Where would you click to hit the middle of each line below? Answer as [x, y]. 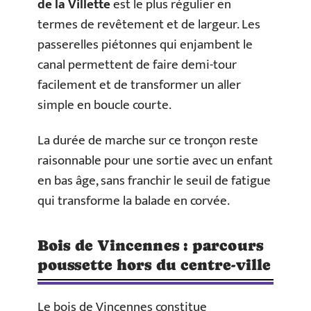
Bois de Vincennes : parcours [150, 246]
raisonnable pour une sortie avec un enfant [155, 161]
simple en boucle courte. [104, 105]
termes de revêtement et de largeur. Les [149, 24]
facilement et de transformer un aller [139, 85]
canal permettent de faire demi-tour [137, 65]
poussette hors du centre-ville [154, 265]
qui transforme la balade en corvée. [134, 201]
